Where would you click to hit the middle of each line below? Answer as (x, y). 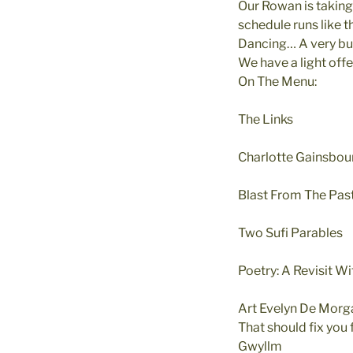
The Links (266, 120)
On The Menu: (277, 82)
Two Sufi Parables (290, 233)
